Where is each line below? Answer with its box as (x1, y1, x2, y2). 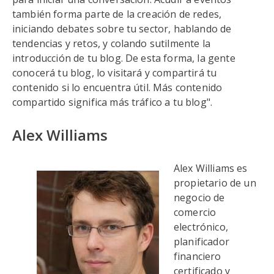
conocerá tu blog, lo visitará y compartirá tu (12, 66, 217, 80)
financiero (174, 250, 221, 263)
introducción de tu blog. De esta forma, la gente (12, 51, 235, 65)
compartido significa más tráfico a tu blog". (12, 95, 213, 109)
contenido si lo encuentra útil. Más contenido (12, 81, 223, 94)
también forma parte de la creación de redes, (12, 7, 222, 21)
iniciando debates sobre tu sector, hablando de (12, 22, 232, 35)
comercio (174, 206, 217, 219)
